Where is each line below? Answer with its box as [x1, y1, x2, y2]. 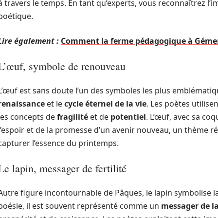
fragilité [57, 111, 88, 122]
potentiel [110, 111, 146, 122]
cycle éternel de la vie [64, 98, 146, 109]
